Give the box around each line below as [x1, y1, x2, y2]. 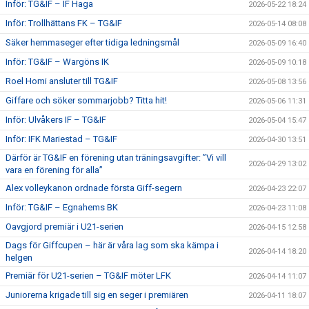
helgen [6, 252, 32, 263]
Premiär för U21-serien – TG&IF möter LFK [6, 270, 171, 281]
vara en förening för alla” [6, 165, 103, 175]
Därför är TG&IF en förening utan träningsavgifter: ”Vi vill [6, 152, 226, 163]
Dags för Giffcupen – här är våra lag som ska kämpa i [6, 240, 219, 250]
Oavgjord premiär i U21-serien [6, 221, 123, 232]
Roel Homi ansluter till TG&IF [6, 76, 118, 86]
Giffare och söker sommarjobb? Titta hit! [6, 95, 167, 106]
